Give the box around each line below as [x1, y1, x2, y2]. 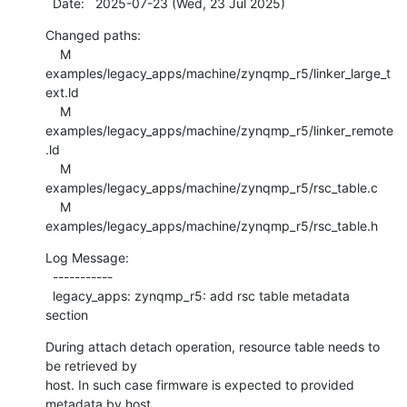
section [45, 306, 88, 323]
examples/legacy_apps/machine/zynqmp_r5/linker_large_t [45, 65, 391, 81]
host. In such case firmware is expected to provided [45, 376, 354, 392]
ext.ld [45, 84, 79, 100]
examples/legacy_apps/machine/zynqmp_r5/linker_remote [45, 122, 393, 138]
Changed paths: [45, 26, 141, 43]
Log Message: [45, 249, 129, 265]
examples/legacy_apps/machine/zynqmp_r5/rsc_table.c [45, 179, 378, 195]
